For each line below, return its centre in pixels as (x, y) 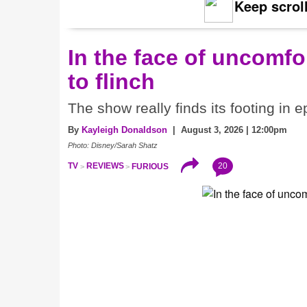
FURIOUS (150, 166)
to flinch (111, 82)
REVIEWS (105, 166)
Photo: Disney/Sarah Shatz (113, 146)
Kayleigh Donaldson (124, 130)
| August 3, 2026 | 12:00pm (227, 130)
